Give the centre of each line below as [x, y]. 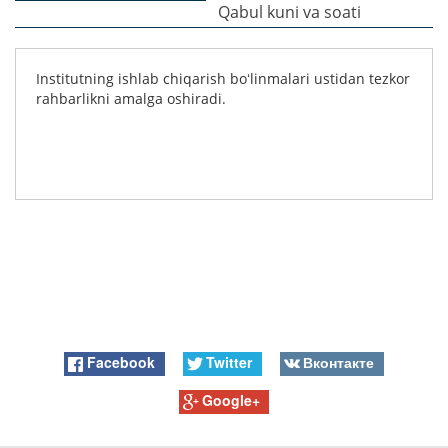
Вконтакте [339, 362]
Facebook [121, 362]
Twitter [229, 362]
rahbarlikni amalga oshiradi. [131, 98]
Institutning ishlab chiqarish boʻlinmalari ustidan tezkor [223, 78]
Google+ [230, 400]
